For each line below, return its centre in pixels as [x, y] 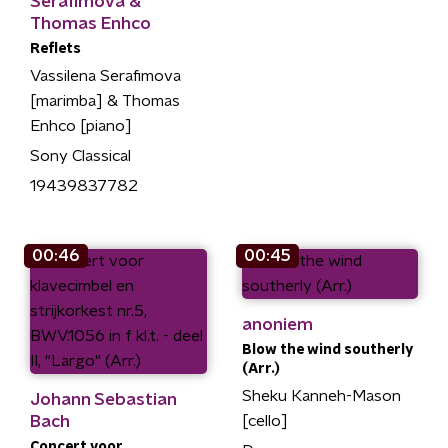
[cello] [264, 420]
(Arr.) [260, 368]
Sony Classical [80, 155]
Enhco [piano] [81, 125]
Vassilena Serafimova [105, 75]
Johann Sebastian [103, 399]
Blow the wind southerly [327, 349]
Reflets [55, 48]
